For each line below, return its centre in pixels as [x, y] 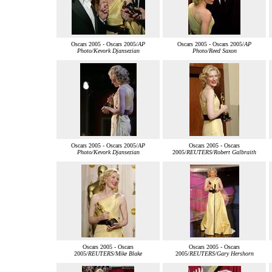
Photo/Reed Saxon [214, 51]
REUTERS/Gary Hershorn [221, 254]
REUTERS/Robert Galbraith [221, 152]
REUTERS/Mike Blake [115, 254]
